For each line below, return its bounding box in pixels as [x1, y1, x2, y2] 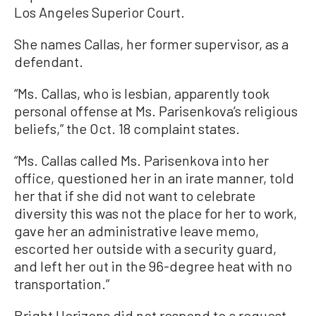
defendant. [14, 52, 83, 70]
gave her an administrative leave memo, [14, 221, 259, 239]
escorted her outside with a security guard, [14, 239, 276, 257]
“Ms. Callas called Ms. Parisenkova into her [14, 151, 269, 169]
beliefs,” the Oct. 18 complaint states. [14, 119, 240, 137]
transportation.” [14, 274, 109, 292]
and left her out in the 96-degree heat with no [14, 257, 292, 274]
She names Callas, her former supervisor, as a [14, 35, 288, 52]
